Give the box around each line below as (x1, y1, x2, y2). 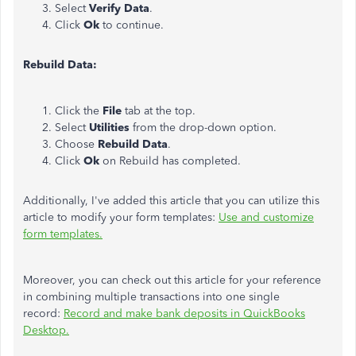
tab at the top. (125, 103, 195, 118)
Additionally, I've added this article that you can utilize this (23, 193, 319, 207)
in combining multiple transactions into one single (23, 289, 280, 304)
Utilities (89, 120, 133, 134)
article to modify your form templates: (23, 210, 219, 224)
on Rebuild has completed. (103, 153, 241, 168)
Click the (55, 103, 103, 118)
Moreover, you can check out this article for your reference (23, 273, 321, 287)
